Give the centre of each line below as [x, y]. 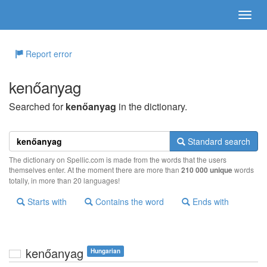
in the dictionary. [152, 106]
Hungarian [105, 251]
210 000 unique [207, 170]
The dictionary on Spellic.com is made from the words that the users [118, 159]
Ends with [209, 201]
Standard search [218, 141]
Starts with [46, 201]
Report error [48, 54]
